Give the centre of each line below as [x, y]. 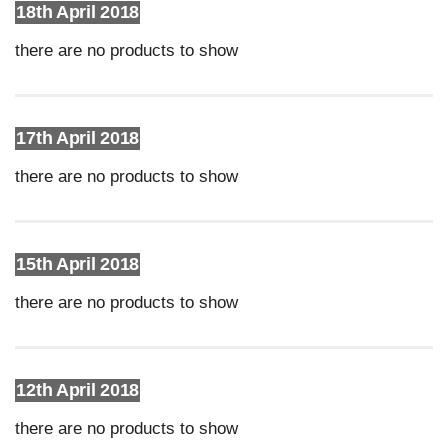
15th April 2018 [77, 264]
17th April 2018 [77, 138]
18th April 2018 [77, 12]
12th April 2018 [77, 390]
